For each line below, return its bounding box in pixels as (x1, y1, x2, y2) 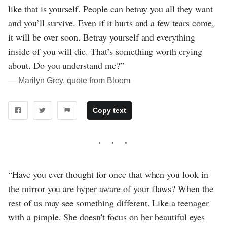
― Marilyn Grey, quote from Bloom (8, 75, 130, 85)
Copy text (92, 106, 126, 115)
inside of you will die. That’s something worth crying (8, 45, 202, 57)
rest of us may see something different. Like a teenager (8, 196, 209, 209)
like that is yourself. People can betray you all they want (8, 2, 213, 15)
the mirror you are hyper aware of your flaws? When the (8, 182, 213, 195)
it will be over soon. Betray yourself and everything (8, 30, 195, 43)
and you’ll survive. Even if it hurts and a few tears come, (8, 16, 214, 29)
